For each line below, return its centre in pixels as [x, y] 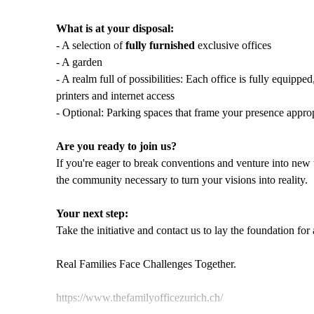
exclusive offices [233, 45]
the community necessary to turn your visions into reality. [182, 180]
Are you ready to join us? [116, 146]
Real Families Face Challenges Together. [146, 264]
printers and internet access [115, 96]
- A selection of [91, 45]
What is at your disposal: [115, 28]
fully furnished [160, 45]
